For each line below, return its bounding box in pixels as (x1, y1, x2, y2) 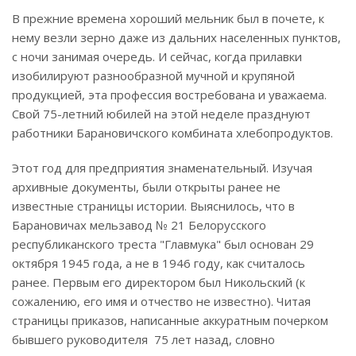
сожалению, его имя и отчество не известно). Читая (12, 293, 311, 310)
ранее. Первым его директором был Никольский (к (12, 274, 305, 291)
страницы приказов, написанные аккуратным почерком (12, 312, 328, 329)
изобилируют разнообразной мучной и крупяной (12, 68, 295, 84)
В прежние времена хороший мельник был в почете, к (12, 10, 324, 27)
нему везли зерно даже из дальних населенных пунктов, (12, 29, 341, 46)
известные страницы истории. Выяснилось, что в (12, 198, 295, 215)
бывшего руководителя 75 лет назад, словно (12, 331, 275, 348)
